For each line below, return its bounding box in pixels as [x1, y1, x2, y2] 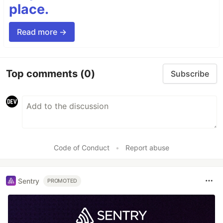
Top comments [6, 67, 80, 80]
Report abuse [125, 143, 169, 152]
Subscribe [171, 69, 209, 79]
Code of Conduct [54, 143, 110, 152]
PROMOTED [47, 177, 78, 184]
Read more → [17, 27, 67, 37]
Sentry [18, 176, 39, 185]
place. [9, 1, 49, 18]
